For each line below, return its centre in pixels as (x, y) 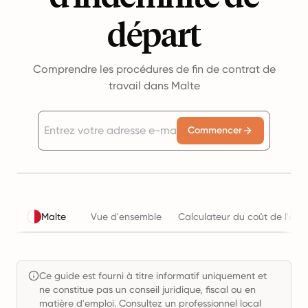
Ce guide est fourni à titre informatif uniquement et (153, 276)
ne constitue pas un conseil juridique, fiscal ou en (147, 289)
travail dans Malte (154, 86)
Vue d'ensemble (126, 217)
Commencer (215, 130)
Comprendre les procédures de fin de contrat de (154, 69)
